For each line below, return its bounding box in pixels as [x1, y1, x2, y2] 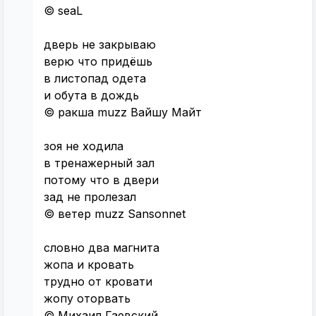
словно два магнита [44, 241, 159, 255]
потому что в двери [44, 173, 159, 188]
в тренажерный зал [44, 156, 154, 171]
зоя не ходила [44, 139, 123, 154]
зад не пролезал [44, 190, 136, 205]
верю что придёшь [44, 54, 152, 69]
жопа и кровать [44, 257, 134, 272]
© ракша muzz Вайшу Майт [44, 105, 202, 120]
